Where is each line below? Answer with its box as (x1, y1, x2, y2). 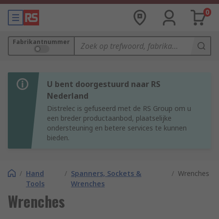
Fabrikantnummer (13, 38, 70, 46)
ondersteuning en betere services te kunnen (47, 123, 187, 132)
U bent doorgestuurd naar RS (47, 79, 160, 89)
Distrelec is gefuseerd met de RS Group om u (47, 104, 191, 113)
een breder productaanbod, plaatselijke (47, 113, 172, 123)
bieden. (47, 133, 69, 142)
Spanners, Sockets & (71, 169, 142, 178)
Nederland (47, 90, 88, 101)
